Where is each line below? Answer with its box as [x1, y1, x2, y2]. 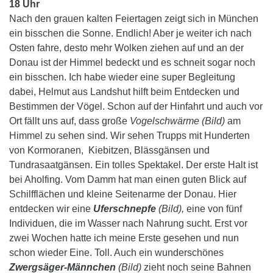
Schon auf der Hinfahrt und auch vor [107, 101, 263, 112]
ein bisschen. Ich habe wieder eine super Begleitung [9, 72, 235, 82]
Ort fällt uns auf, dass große [9, 116, 130, 126]
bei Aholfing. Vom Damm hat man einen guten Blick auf [9, 174, 246, 185]
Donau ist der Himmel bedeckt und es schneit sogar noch [9, 57, 255, 68]
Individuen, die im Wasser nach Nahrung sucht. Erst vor [9, 218, 247, 229]
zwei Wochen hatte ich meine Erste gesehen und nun [9, 233, 239, 243]
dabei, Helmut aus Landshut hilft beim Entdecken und [9, 87, 239, 97]
